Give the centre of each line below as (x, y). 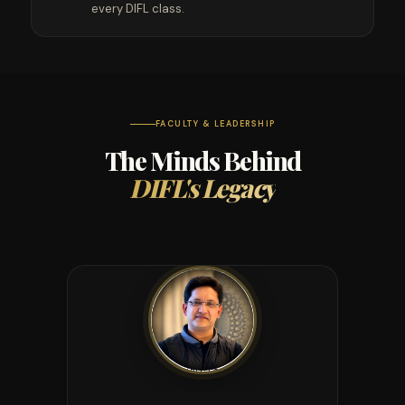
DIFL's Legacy (202, 188)
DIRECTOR (202, 373)
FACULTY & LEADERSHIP (215, 124)
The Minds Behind (202, 160)
